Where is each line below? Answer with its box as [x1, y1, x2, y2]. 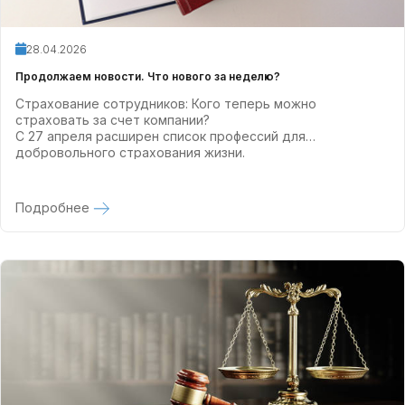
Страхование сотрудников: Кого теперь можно [15, 95, 316, 111]
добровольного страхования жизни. [15, 144, 245, 160]
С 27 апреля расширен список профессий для [15, 127, 306, 144]
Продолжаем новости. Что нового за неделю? [15, 69, 280, 83]
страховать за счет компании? [15, 111, 210, 127]
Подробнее [15, 199, 93, 215]
